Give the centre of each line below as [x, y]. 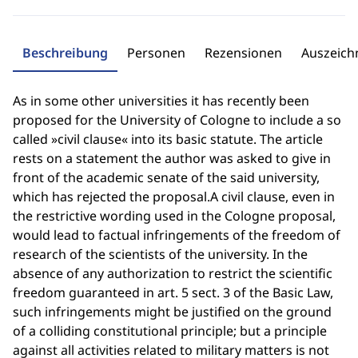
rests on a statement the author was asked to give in [172, 158]
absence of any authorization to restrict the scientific [173, 273]
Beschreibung [65, 53]
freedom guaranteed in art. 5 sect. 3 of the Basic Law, [173, 292]
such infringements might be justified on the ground [172, 312]
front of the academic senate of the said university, [166, 177]
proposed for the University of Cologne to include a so [177, 120]
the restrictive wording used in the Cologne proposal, [174, 216]
